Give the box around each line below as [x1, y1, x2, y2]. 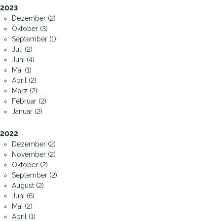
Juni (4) [12, 55, 35, 64]
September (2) [12, 171, 57, 179]
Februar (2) [12, 97, 46, 105]
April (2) [12, 76, 37, 84]
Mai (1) [12, 66, 32, 74]
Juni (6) [12, 191, 35, 200]
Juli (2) [12, 45, 33, 53]
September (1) [12, 35, 56, 43]
